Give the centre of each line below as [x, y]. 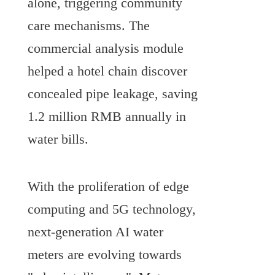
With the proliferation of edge [108, 186]
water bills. [58, 139]
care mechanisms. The [89, 25]
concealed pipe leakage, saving [113, 94]
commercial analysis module [106, 48]
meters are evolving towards [105, 254]
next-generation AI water [95, 232]
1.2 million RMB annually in [107, 116]
